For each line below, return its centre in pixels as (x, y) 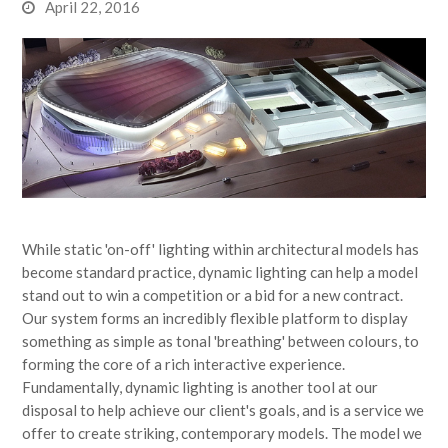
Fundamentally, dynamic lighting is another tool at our (200, 386)
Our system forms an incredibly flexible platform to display (215, 317)
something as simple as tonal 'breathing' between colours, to (221, 340)
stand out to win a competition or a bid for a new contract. (213, 294)
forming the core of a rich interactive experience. (184, 363)
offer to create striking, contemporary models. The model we (222, 432)
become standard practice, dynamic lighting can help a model (220, 271)
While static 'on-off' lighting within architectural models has (221, 248)
